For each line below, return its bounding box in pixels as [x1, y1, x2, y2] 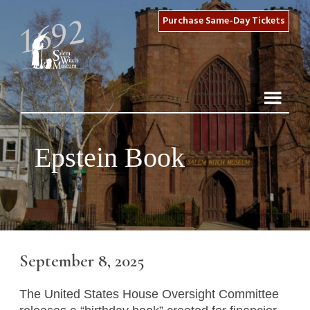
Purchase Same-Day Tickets [163, 13, 285, 29]
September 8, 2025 [19, 250, 145, 272]
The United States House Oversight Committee [19, 286, 279, 301]
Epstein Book [35, 142, 185, 173]
